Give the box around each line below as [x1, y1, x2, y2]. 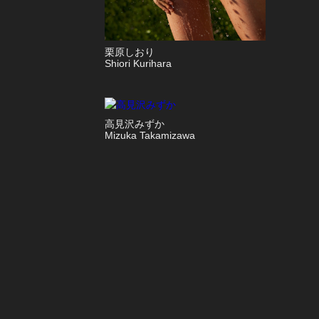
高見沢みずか [104, 118, 164, 130]
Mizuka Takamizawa [104, 130, 195, 142]
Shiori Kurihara [104, 58, 172, 70]
